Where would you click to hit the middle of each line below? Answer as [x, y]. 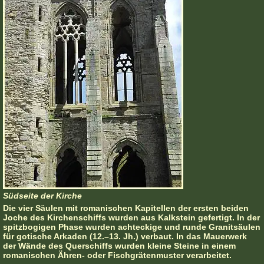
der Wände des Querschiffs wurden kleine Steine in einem [119, 246]
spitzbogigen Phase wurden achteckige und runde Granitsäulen [132, 227]
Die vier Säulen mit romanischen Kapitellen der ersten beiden [126, 208]
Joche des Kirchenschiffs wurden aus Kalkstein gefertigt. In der [131, 218]
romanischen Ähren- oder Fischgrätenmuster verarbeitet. [117, 255]
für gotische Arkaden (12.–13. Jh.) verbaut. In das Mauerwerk [125, 237]
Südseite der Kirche [42, 196]
